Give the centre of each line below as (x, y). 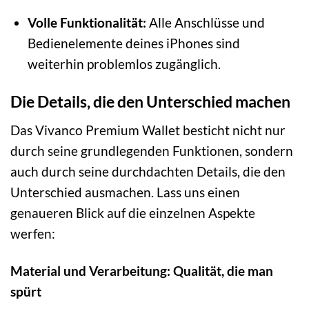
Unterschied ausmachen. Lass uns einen (125, 192)
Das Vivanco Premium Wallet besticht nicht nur (148, 130)
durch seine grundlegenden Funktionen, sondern (152, 150)
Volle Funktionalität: (87, 23)
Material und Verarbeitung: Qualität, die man (142, 271)
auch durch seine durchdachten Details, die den (148, 171)
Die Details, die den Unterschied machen (150, 101)
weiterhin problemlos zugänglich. (124, 64)
